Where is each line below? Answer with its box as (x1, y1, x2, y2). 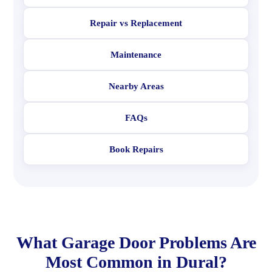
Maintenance (110, 50, 161, 59)
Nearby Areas (108, 81, 164, 91)
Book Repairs (109, 144, 163, 154)
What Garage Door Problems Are (16, 233, 256, 252)
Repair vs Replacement (90, 18, 182, 28)
